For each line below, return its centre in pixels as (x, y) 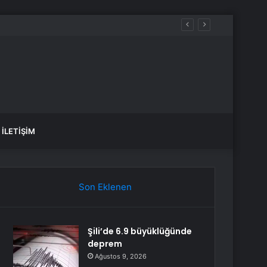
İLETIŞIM (18, 131)
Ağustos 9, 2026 (121, 256)
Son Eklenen (105, 187)
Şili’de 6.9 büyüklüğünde (140, 231)
